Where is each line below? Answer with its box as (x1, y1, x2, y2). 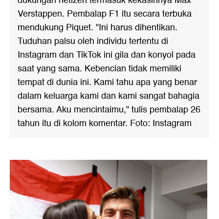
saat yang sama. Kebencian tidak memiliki (18, 62, 181, 76)
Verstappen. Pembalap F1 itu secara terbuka (18, 7, 192, 21)
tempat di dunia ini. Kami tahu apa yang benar (18, 75, 197, 89)
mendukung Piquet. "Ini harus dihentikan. (18, 21, 177, 35)
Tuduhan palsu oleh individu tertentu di (18, 34, 168, 48)
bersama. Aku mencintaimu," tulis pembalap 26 (18, 103, 200, 117)
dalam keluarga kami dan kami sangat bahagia (18, 89, 199, 103)
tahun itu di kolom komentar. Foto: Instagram (18, 116, 192, 131)
